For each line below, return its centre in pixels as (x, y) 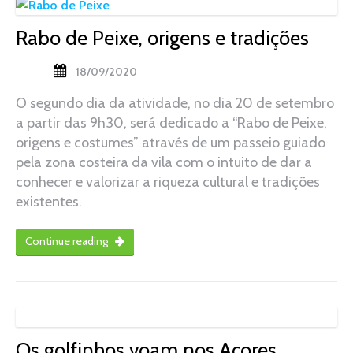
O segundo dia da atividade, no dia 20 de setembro (175, 104)
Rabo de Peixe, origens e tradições (162, 38)
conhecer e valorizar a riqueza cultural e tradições (168, 182)
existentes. (49, 202)
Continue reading (68, 242)
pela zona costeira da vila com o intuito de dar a (164, 163)
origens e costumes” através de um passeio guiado (171, 143)
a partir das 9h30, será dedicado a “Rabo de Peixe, (171, 123)
